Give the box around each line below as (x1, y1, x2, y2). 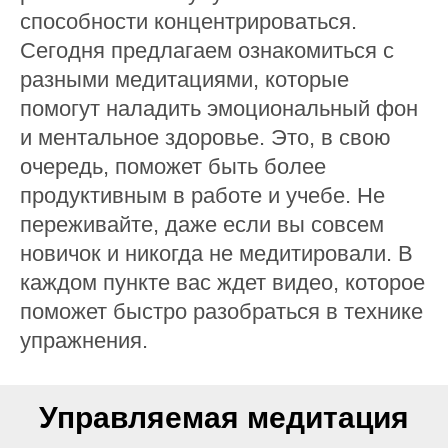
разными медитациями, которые (20, 67, 349, 92)
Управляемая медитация (39, 401, 409, 434)
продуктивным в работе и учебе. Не (20, 183, 385, 208)
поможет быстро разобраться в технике (20, 299, 423, 324)
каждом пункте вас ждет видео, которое (20, 270, 425, 295)
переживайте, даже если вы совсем (20, 212, 384, 237)
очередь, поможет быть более (20, 154, 326, 179)
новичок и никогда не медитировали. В (20, 241, 413, 266)
